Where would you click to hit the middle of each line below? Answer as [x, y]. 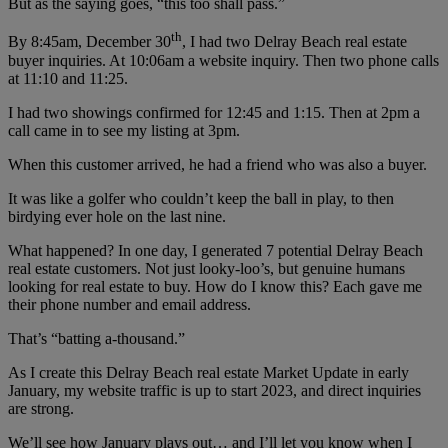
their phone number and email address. [129, 304]
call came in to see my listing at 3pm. [124, 130]
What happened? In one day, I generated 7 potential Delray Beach [215, 250]
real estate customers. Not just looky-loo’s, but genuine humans [206, 268]
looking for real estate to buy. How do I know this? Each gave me [215, 286]
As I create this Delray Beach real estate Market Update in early [208, 372]
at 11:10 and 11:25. [68, 78]
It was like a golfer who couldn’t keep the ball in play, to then [201, 198]
